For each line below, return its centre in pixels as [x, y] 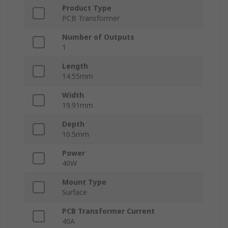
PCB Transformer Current [108, 211]
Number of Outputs [98, 37]
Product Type [87, 8]
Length [75, 66]
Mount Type [84, 182]
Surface [75, 192]
